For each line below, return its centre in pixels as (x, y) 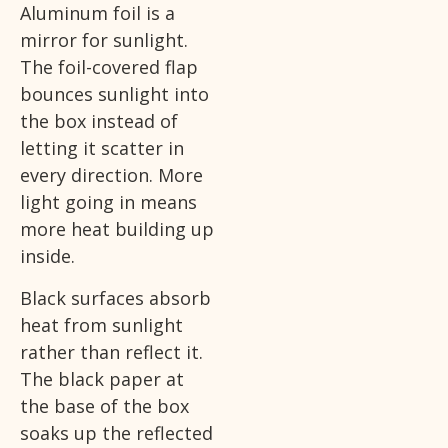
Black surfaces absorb (115, 297)
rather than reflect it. (111, 351)
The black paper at (102, 378)
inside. (47, 256)
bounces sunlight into (114, 94)
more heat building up (117, 229)
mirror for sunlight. (104, 40)
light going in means (108, 202)
